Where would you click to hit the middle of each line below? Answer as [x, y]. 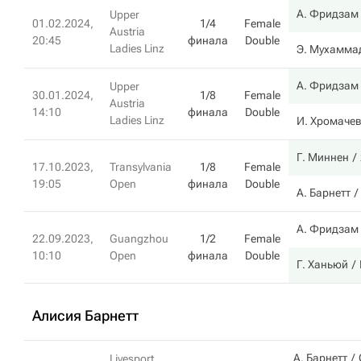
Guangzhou [139, 239]
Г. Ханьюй [322, 264]
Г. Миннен [323, 157]
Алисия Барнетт [85, 315]
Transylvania [141, 167]
